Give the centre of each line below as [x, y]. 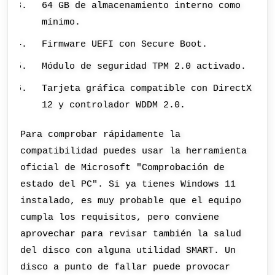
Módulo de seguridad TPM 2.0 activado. [144, 66]
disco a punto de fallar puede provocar [126, 267]
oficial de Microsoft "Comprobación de [123, 167]
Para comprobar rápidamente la [101, 134]
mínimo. [61, 22]
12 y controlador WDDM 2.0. [114, 105]
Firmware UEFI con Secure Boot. [125, 44]
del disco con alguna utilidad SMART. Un [128, 250]
